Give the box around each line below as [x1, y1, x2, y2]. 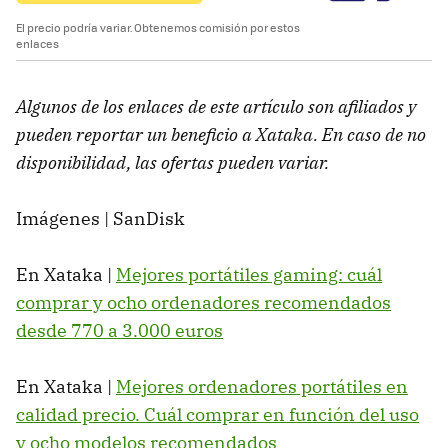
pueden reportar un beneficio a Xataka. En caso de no [16, 122, 426, 146]
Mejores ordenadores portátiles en [116, 374, 408, 398]
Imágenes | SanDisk [16, 206, 185, 230]
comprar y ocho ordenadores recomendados [16, 290, 391, 314]
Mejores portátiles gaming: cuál [116, 262, 382, 286]
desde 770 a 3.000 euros [16, 318, 223, 342]
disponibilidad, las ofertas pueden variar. [16, 150, 329, 174]
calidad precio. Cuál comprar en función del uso [16, 402, 419, 426]
